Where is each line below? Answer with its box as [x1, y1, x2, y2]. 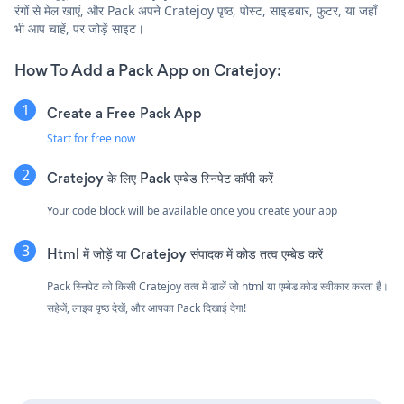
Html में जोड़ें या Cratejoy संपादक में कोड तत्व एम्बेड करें [47, 244, 323, 263]
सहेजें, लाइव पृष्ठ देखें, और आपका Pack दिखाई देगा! [47, 300, 246, 316]
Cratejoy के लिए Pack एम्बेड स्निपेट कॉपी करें [47, 169, 273, 188]
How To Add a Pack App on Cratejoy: [14, 60, 281, 81]
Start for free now [47, 131, 135, 146]
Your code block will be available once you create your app [47, 203, 337, 218]
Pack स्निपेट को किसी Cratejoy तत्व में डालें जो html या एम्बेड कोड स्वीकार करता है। [47, 279, 389, 294]
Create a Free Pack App [47, 104, 202, 123]
